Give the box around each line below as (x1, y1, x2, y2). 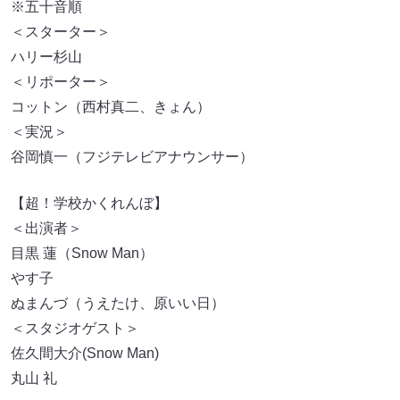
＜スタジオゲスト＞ (11, 321, 139, 337)
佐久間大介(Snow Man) (11, 346, 159, 362)
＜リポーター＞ (11, 74, 111, 90)
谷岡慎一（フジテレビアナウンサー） (11, 149, 254, 165)
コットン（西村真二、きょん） (11, 99, 211, 115)
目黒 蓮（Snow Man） (11, 246, 154, 262)
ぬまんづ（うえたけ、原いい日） (11, 296, 225, 312)
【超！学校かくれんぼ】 (11, 196, 168, 212)
